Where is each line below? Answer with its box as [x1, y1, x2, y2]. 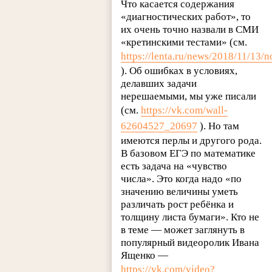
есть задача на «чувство [121, 160, 228, 172]
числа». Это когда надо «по [121, 173, 242, 185]
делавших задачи [121, 78, 197, 90]
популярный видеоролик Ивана [121, 237, 260, 249]
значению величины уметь [121, 186, 239, 198]
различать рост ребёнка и [121, 199, 234, 211]
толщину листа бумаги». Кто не [121, 211, 260, 223]
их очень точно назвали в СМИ [121, 24, 259, 36]
